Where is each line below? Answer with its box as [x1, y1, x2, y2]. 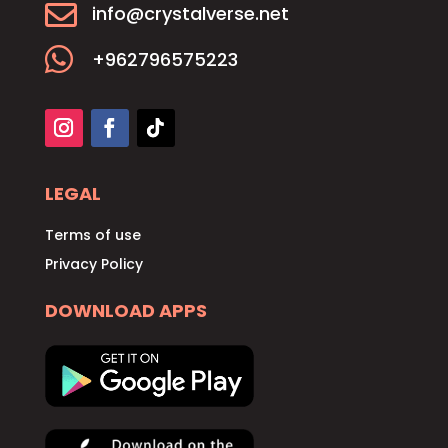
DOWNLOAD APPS [44, 297, 207, 323]
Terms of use [44, 224, 141, 245]
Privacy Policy [44, 253, 143, 274]
